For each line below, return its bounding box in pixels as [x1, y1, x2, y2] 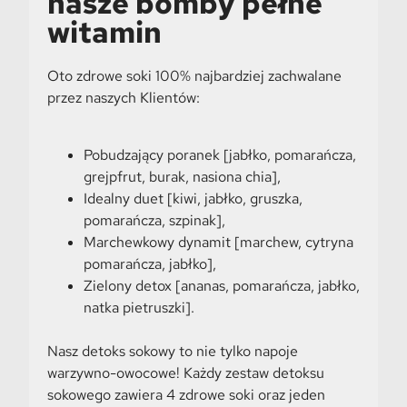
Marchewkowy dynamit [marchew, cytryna [83, 232, 353, 252]
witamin [46, 13, 162, 53]
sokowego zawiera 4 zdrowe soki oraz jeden [46, 384, 325, 404]
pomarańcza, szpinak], [83, 210, 225, 230]
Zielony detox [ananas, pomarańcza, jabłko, [83, 275, 360, 295]
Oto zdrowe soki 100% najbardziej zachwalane [46, 66, 342, 86]
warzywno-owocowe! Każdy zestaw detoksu [46, 362, 324, 382]
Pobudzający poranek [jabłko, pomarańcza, [83, 144, 356, 164]
